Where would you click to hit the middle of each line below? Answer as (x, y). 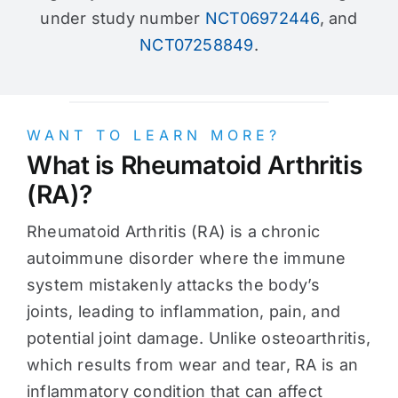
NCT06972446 (262, 18)
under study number (123, 18)
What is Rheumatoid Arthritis (195, 166)
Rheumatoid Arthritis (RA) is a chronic (173, 232)
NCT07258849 (197, 44)
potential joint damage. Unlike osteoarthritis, (199, 338)
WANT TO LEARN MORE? (153, 135)
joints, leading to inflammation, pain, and (183, 312)
